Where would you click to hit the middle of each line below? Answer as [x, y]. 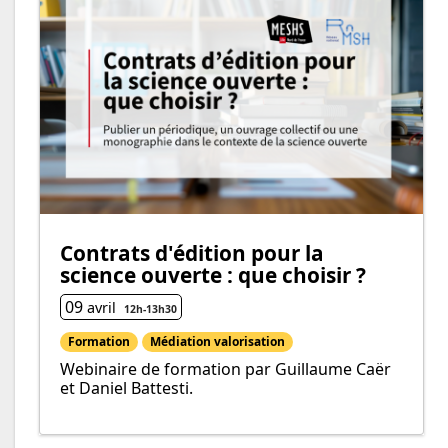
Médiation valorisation [217, 342]
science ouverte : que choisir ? [213, 275]
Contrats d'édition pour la [192, 253]
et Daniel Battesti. [126, 388]
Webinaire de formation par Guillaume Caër [225, 369]
